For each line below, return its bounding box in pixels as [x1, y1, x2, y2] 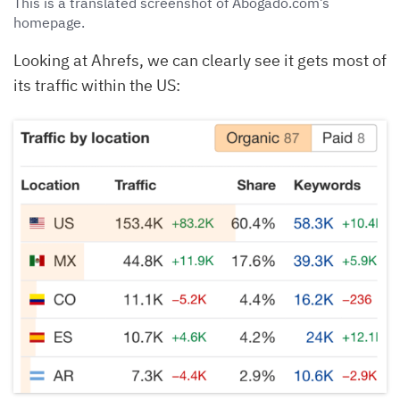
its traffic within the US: [13, 74, 180, 96]
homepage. [13, 12, 85, 31]
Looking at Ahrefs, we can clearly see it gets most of [13, 49, 387, 71]
